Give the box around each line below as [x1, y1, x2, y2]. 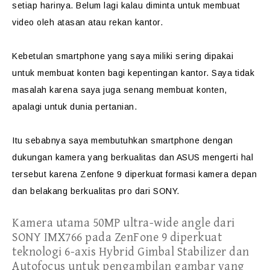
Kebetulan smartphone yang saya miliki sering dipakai [12, 51, 233, 61]
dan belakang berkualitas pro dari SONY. [12, 186, 180, 196]
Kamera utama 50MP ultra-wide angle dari [12, 216, 235, 230]
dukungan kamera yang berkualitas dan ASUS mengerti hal [12, 152, 253, 162]
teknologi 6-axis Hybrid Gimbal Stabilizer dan [12, 245, 250, 259]
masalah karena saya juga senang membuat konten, [12, 85, 227, 95]
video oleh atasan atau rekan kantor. [12, 17, 163, 27]
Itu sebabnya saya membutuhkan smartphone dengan [12, 136, 233, 145]
